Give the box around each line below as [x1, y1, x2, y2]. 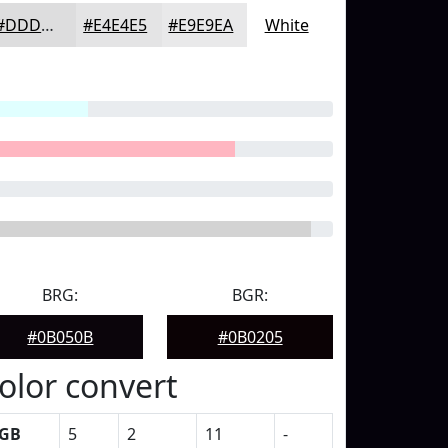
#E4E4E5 [83, 14, 148, 36]
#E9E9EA [168, 14, 234, 36]
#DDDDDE [41, 14, 55, 36]
